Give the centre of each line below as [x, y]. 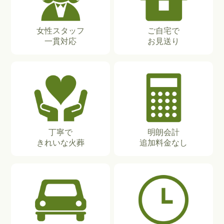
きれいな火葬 [60, 143]
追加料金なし [164, 143]
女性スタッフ [60, 30]
